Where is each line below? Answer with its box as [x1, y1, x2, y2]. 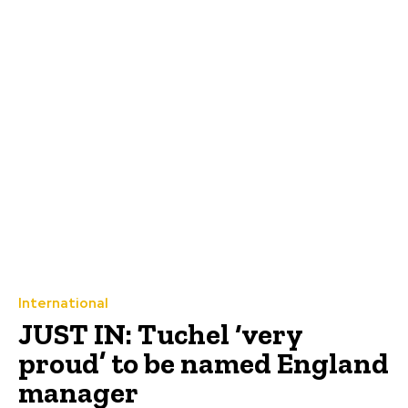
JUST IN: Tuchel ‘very [18, 317, 303, 352]
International [18, 294, 108, 313]
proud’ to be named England [18, 346, 389, 382]
